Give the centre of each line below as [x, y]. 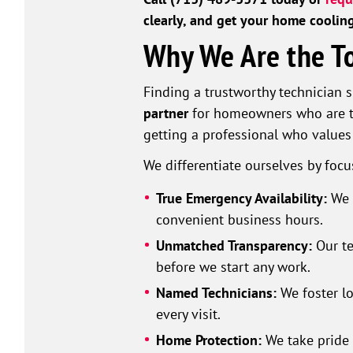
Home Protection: [208, 340]
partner [166, 113]
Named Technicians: [216, 293]
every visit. [188, 314]
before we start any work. [233, 267]
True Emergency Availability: [241, 199]
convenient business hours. [239, 219]
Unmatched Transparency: [234, 246]
